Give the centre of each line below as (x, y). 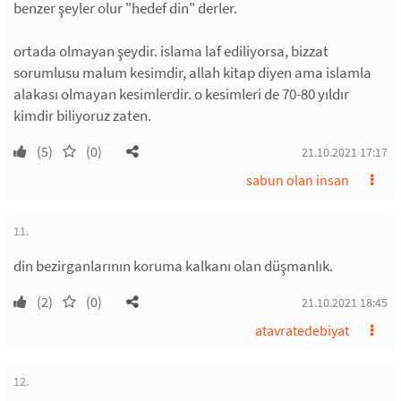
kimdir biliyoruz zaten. (82, 115)
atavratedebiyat (302, 330)
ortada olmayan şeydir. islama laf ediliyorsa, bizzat (171, 51)
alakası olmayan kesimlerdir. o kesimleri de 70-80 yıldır (181, 94)
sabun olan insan (298, 180)
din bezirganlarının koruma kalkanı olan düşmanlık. (173, 266)
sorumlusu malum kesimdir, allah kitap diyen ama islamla (192, 73)
